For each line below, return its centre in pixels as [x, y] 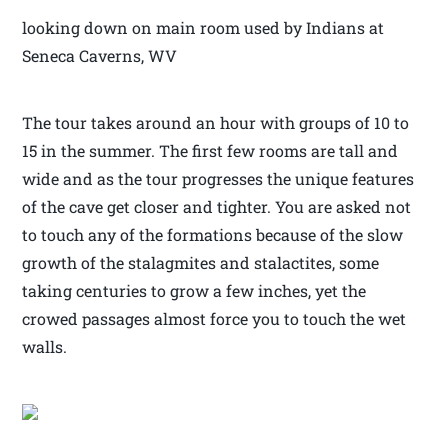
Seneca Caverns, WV [100, 56]
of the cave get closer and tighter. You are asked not [217, 207]
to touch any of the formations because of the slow [213, 235]
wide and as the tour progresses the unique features [218, 179]
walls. [45, 347]
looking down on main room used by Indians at [203, 28]
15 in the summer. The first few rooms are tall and [210, 151]
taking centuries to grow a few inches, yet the [194, 291]
